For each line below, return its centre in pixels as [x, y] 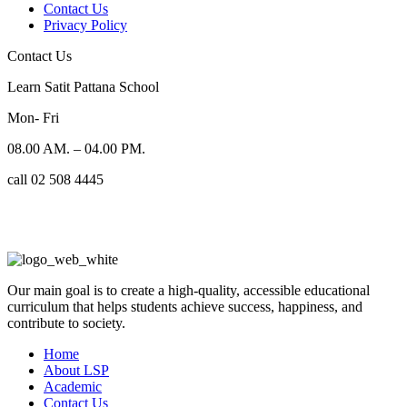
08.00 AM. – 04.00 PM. [76, 148]
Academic [73, 386]
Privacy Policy [85, 25]
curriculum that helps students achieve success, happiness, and [185, 306]
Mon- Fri [33, 117]
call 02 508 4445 [55, 179]
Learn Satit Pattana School [83, 86]
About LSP [76, 370]
